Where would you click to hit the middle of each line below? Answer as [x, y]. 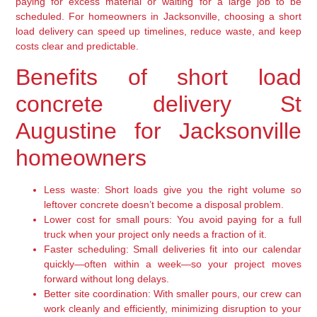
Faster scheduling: [86, 249]
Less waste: [72, 190]
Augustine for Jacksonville [158, 131]
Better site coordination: [97, 294]
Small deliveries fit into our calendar [215, 249]
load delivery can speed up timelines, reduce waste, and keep [158, 31]
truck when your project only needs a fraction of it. [156, 235]
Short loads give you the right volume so [200, 190]
